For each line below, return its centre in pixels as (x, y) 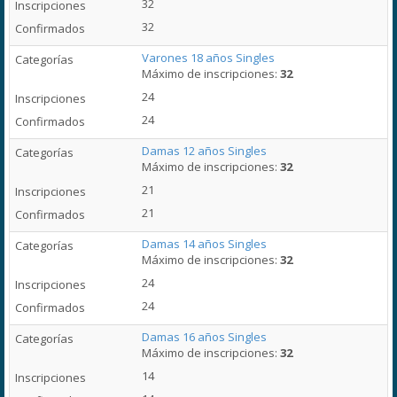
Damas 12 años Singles (205, 151)
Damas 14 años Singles (205, 244)
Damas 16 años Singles (205, 337)
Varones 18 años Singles (209, 58)
